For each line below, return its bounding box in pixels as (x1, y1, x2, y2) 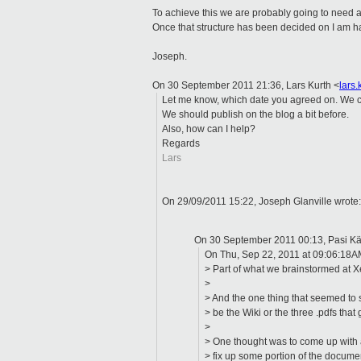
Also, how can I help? (162, 123, 256, 135)
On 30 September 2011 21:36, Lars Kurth (152, 80, 334, 92)
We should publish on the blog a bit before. (162, 109, 350, 121)
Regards (162, 138, 201, 150)
